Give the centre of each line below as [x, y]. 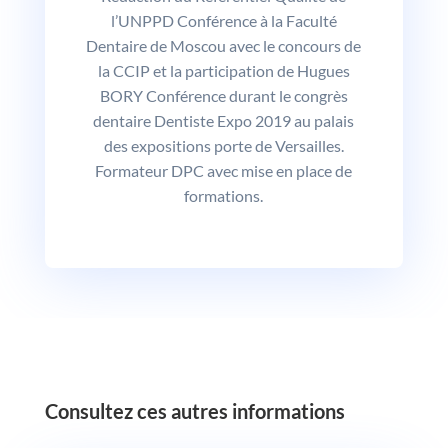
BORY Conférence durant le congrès [223, 95]
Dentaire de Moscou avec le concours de [224, 45]
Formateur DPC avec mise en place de [224, 170]
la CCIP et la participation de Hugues [223, 70]
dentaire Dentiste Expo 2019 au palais [224, 120]
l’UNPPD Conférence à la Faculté [223, 20]
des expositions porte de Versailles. [223, 145]
